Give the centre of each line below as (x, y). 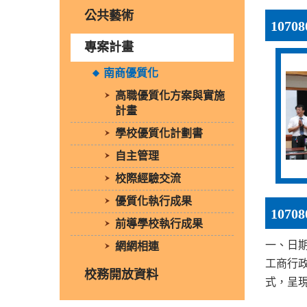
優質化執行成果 (153, 201)
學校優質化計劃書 (159, 133)
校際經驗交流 (148, 178)
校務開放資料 (121, 274)
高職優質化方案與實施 (170, 95)
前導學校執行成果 (159, 223)
